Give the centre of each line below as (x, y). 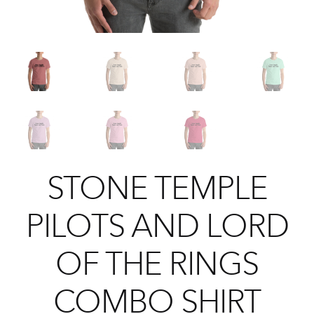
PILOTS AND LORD (157, 225)
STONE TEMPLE (157, 187)
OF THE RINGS (157, 263)
